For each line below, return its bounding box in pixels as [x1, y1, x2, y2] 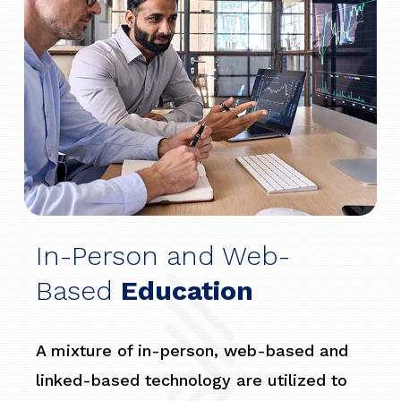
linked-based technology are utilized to [36, 370, 348, 389]
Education [121, 274, 254, 306]
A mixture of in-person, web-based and [36, 340, 349, 360]
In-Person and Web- [36, 239, 291, 271]
